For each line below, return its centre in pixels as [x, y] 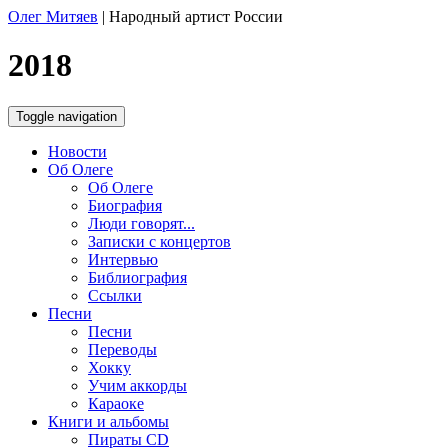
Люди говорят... [141, 223]
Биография [125, 205]
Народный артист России [196, 16]
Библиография [137, 277]
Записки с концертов [159, 241]
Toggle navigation [66, 116]
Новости [77, 151]
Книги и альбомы [108, 421]
